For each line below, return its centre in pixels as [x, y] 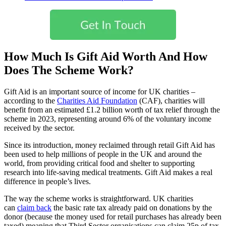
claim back [34, 207]
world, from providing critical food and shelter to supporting [99, 163]
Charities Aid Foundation [97, 100]
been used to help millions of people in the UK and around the [103, 154]
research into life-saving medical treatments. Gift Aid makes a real [108, 172]
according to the [31, 100]
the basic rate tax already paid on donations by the [132, 207]
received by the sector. [40, 128]
